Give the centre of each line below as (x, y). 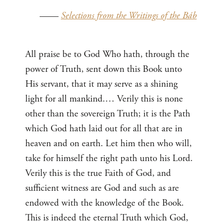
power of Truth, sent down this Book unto (104, 69)
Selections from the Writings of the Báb (129, 16)
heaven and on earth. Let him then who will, (109, 144)
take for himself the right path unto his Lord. (109, 159)
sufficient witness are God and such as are (102, 188)
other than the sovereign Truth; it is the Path (108, 114)
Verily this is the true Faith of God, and (98, 173)
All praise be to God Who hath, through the (108, 55)
